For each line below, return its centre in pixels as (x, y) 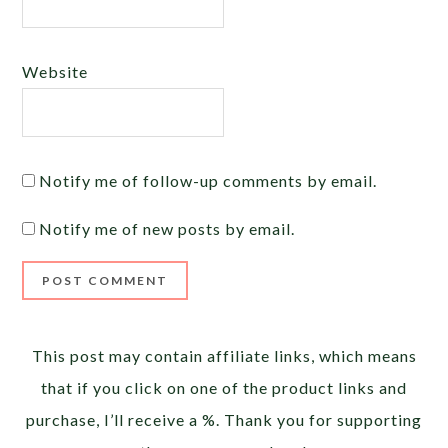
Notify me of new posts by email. (167, 228)
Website (55, 71)
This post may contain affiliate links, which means (224, 355)
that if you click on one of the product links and (224, 387)
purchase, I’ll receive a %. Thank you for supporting (224, 419)
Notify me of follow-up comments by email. (208, 180)
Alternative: (69, 343)
